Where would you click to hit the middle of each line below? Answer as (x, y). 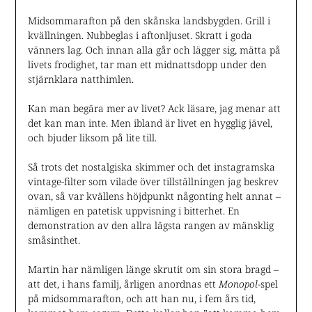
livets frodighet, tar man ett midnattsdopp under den (147, 64)
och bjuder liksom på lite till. (92, 137)
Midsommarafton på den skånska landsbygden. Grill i (149, 20)
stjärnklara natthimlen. (80, 79)
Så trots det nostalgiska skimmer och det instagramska (151, 166)
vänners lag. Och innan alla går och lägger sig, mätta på (154, 49)
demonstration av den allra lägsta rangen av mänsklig (150, 225)
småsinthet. (54, 240)
